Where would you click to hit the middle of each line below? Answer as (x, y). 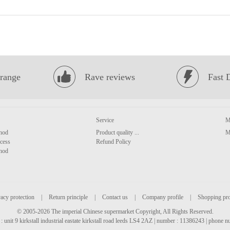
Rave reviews (110, 77)
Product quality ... (118, 132)
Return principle (68, 197)
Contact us (115, 197)
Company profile (162, 197)
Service (105, 120)
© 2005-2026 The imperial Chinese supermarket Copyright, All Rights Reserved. (115, 212)
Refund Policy (113, 142)
